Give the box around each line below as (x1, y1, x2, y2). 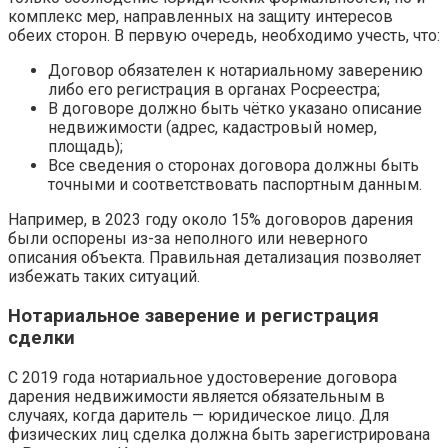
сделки (8, 327, 75, 350)
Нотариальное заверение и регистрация (8, 305, 379, 328)
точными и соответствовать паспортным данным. (48, 175, 422, 195)
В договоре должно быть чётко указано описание (48, 99, 422, 119)
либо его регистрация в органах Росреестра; (48, 80, 380, 100)
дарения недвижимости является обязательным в (8, 386, 385, 406)
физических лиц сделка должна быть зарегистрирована (8, 424, 430, 444)
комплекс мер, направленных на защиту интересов (8, 7, 393, 27)
